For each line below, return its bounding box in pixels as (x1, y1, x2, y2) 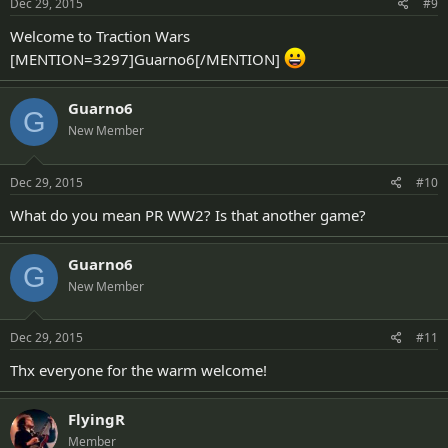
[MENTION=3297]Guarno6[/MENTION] (10, 49, 284, 69)
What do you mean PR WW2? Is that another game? (10, 204, 366, 225)
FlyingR (68, 409, 125, 429)
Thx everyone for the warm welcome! (10, 360, 267, 380)
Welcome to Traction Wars (10, 26, 190, 46)
